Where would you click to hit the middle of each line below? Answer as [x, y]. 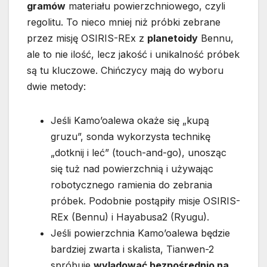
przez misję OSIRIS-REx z [87, 38]
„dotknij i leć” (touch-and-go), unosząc [139, 152]
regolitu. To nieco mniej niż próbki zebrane [124, 22]
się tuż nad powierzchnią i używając [132, 168]
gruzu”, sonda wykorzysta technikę [131, 136]
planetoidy [173, 38]
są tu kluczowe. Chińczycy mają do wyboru [125, 70]
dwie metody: [56, 86]
